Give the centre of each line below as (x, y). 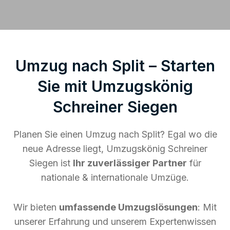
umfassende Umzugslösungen (128, 207)
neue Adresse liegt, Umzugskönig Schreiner (115, 148)
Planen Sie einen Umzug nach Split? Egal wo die (115, 134)
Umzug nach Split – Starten (115, 65)
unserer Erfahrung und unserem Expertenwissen (115, 221)
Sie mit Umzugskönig (115, 86)
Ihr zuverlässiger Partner (130, 163)
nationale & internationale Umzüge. (115, 177)
